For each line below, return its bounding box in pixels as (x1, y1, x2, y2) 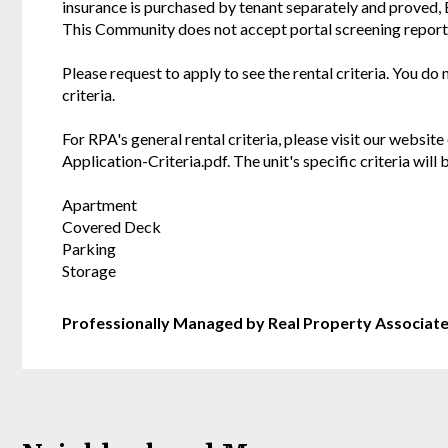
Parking (62, 238, 116, 258)
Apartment (62, 194, 137, 214)
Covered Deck (62, 216, 161, 236)
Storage (62, 260, 116, 280)
